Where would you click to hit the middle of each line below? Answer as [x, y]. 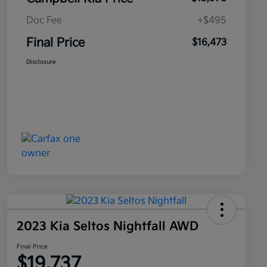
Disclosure [41, 62]
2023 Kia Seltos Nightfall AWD [108, 227]
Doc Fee [44, 21]
